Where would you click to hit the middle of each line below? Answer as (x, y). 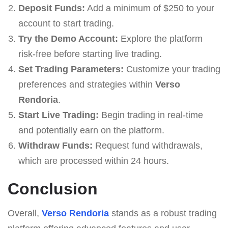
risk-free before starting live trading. (90, 54)
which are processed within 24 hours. (93, 161)
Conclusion (53, 189)
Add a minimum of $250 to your (149, 8)
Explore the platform (160, 38)
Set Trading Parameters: (71, 69)
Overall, (25, 213)
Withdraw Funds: (55, 145)
